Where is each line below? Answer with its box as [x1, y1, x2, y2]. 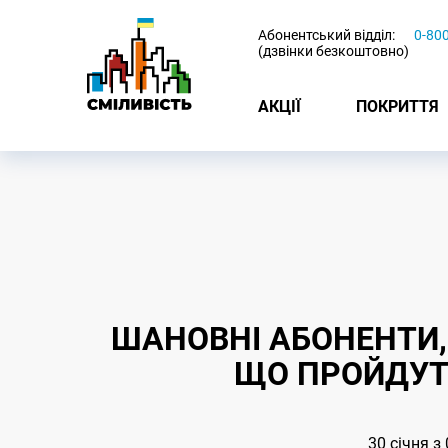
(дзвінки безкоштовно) [258, 43, 409, 59]
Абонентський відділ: [258, 27, 395, 43]
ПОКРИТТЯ [356, 96, 439, 116]
